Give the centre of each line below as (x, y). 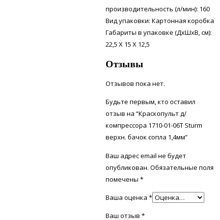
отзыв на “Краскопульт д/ (146, 114)
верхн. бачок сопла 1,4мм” (147, 137)
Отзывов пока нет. (136, 84)
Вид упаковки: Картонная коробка (160, 20)
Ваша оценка (127, 198)
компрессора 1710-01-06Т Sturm (154, 125)
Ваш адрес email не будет (146, 156)
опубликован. (127, 168)
